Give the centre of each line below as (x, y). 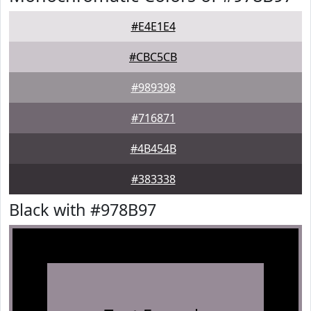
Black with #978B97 (83, 210)
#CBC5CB (153, 57)
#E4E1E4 (153, 26)
